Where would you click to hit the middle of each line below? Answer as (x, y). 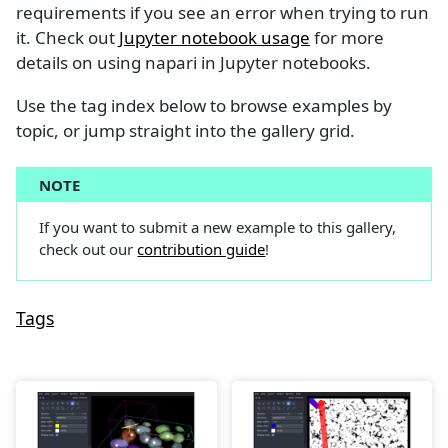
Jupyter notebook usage (214, 37)
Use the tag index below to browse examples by (204, 106)
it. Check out (67, 37)
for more (347, 37)
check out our (88, 249)
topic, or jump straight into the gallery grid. (185, 131)
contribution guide (201, 249)
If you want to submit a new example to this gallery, (218, 227)
